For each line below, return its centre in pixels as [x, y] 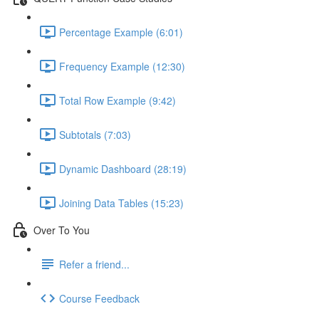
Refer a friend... [94, 264]
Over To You [62, 230]
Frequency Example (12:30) [122, 66]
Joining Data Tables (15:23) [121, 203]
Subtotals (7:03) [95, 134]
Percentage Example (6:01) [121, 32]
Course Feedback [99, 298]
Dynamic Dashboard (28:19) [123, 168]
